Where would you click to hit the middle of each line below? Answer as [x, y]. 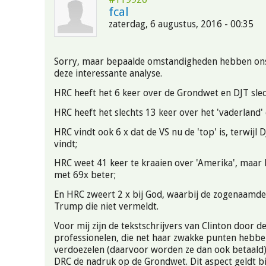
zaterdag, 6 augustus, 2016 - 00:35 [181, 24]
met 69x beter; [85, 175]
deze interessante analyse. [108, 74]
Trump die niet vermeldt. [106, 207]
